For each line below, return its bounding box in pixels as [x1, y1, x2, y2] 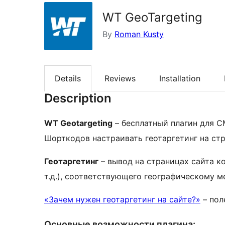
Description [44, 91, 111, 106]
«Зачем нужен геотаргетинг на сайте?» [44, 194, 200, 205]
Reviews [104, 73, 136, 84]
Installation [159, 73, 200, 84]
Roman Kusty [115, 29, 164, 39]
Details [55, 73, 81, 84]
